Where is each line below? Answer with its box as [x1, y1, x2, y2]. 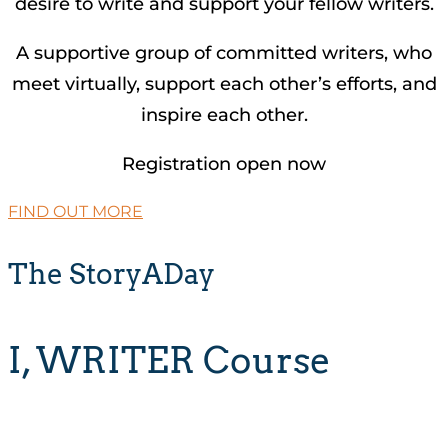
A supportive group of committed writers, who [16, 42, 432, 65]
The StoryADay [8, 256, 215, 291]
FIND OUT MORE [8, 202, 143, 222]
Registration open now [122, 153, 326, 176]
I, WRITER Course [8, 337, 331, 382]
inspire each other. [140, 104, 308, 127]
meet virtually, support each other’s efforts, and [11, 73, 437, 96]
